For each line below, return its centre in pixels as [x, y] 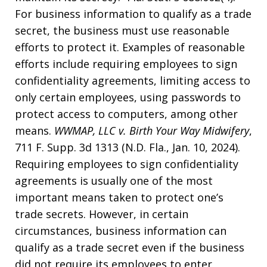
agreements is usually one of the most [114, 181]
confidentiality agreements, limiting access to [133, 80]
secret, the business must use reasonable [122, 30]
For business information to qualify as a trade [133, 14]
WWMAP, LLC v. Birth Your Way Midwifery [152, 131]
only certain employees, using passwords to [128, 97]
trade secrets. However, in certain [102, 214]
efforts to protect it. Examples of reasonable [130, 47]
